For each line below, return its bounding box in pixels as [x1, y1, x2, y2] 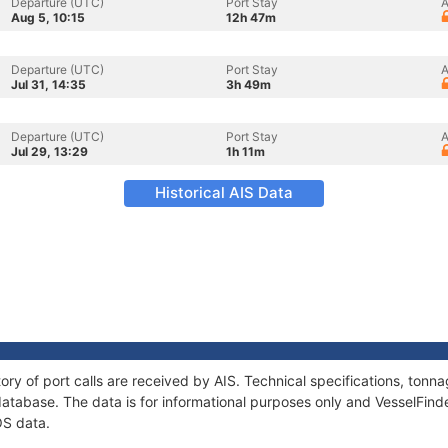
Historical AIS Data [155, 183, 293, 202]
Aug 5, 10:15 [11, 10, 85, 25]
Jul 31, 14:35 [11, 77, 86, 92]
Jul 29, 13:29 [11, 144, 88, 159]
